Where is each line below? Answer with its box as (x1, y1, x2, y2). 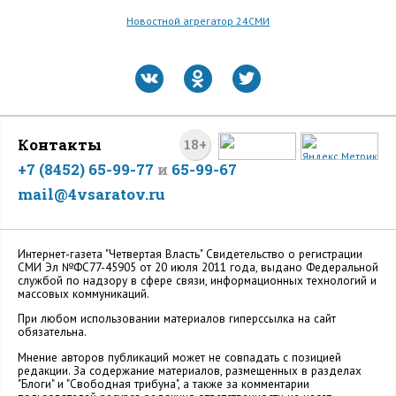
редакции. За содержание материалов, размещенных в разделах (18, 362, 362, 378)
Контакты (18, 134, 102, 156)
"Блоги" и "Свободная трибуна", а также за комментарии (18, 376, 309, 392)
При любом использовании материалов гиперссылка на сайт (18, 311, 336, 327)
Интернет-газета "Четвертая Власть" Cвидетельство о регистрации (18, 247, 362, 263)
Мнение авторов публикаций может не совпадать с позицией (18, 349, 341, 365)
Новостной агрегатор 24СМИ (126, 14, 270, 28)
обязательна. (18, 324, 87, 340)
